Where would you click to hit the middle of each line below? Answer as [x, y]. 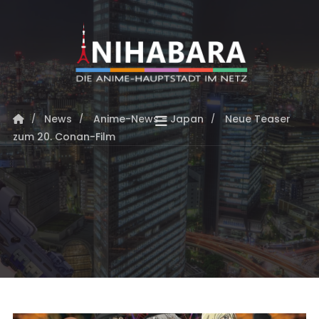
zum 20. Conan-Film [64, 137]
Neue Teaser [257, 119]
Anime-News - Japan [148, 119]
